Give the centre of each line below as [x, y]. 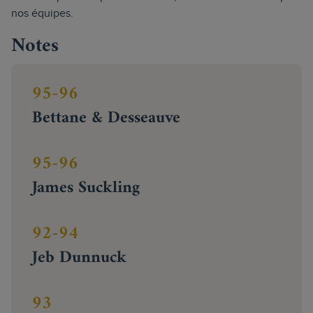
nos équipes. [42, 14]
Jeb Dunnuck [79, 258]
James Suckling [86, 188]
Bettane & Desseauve [106, 118]
